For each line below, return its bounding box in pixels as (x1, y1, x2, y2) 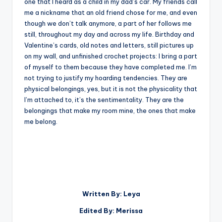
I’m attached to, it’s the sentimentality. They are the (24, 95, 184, 104)
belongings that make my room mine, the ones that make (24, 106, 196, 114)
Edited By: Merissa (79, 206, 143, 215)
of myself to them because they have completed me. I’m (24, 62, 197, 71)
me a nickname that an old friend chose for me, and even (24, 8, 197, 16)
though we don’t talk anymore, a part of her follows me (24, 19, 192, 27)
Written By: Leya (82, 189, 140, 198)
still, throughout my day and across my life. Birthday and (24, 30, 194, 38)
